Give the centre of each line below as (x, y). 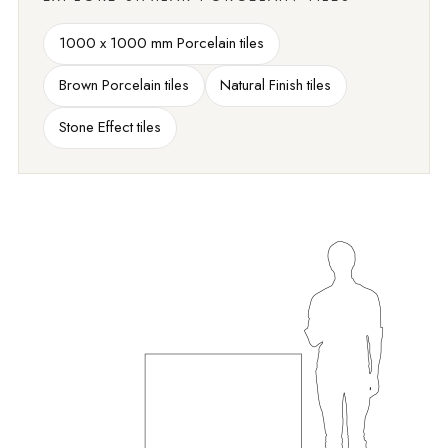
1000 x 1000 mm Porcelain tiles (161, 43)
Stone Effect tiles (109, 127)
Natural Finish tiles (276, 85)
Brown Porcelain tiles (123, 85)
